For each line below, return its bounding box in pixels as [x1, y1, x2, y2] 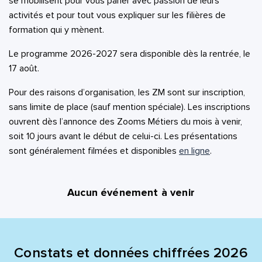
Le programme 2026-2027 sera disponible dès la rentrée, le [9, 48, 250, 60]
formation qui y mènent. [9, 24, 104, 36]
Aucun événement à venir [67, 186, 195, 199]
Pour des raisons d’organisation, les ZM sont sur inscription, [9, 87, 245, 98]
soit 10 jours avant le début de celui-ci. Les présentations [9, 130, 237, 142]
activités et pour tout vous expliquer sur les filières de [9, 9, 226, 21]
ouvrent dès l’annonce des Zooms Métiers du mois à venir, [9, 116, 242, 127]
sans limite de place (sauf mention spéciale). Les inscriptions [9, 101, 250, 113]
